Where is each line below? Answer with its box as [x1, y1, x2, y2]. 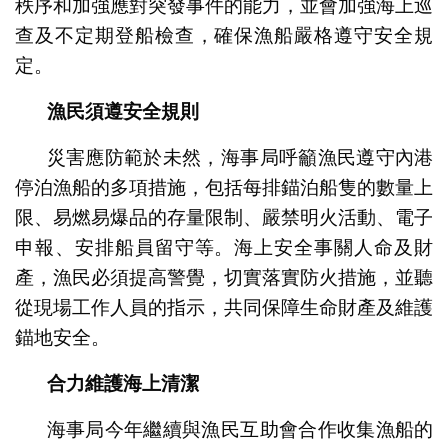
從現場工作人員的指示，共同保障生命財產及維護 [14, 296, 434, 318]
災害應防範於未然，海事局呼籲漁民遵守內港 [46, 146, 434, 168]
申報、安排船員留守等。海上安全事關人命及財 [14, 236, 434, 258]
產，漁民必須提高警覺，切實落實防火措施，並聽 [14, 266, 434, 288]
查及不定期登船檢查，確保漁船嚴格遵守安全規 [14, 24, 434, 46]
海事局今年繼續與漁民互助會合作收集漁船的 [46, 418, 434, 440]
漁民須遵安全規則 [46, 100, 199, 122]
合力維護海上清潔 [46, 372, 199, 394]
